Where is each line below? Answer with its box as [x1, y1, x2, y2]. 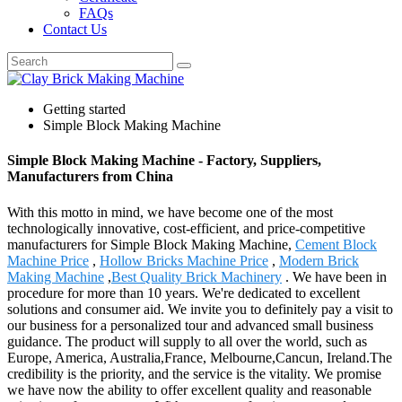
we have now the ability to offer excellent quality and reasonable [7, 381, 371, 398]
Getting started [43, 101, 126, 117]
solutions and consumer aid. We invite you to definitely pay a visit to [7, 301, 393, 317]
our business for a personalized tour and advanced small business [7, 317, 373, 333]
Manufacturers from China [7, 169, 173, 185]
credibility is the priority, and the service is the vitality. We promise [7, 365, 381, 381]
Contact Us [43, 22, 107, 37]
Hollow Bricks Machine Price [100, 252, 268, 268]
